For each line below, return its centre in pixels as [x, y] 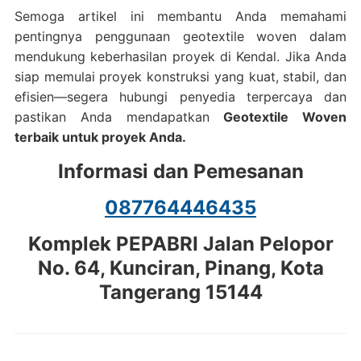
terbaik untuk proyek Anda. [100, 137]
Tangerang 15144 [180, 292]
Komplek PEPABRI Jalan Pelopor [180, 244]
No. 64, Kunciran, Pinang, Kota [180, 268]
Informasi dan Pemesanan [180, 171]
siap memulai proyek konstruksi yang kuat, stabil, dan [180, 77]
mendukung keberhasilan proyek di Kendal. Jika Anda [180, 56]
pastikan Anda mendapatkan [119, 117]
